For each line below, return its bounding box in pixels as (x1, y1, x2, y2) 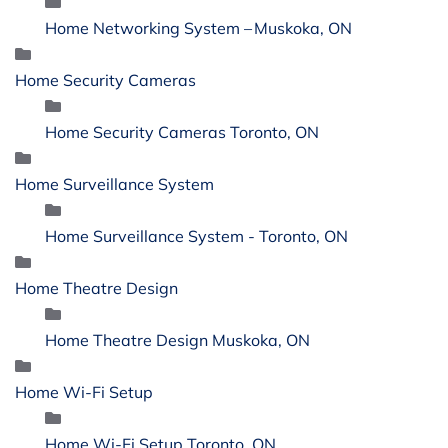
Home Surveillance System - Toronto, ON (45, 225, 348, 246)
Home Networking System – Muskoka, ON (45, 17, 352, 38)
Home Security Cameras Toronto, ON (45, 121, 319, 142)
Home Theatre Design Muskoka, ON (45, 329, 310, 350)
